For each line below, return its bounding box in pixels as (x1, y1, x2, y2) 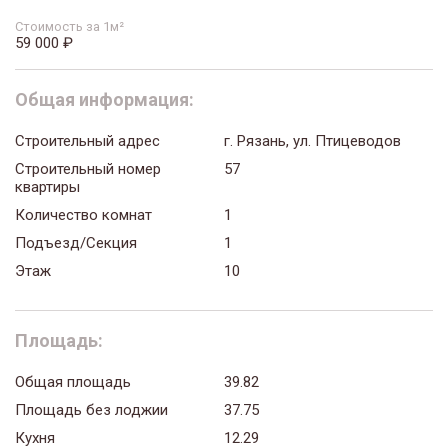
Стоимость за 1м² (15, 18, 124, 34)
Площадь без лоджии (15, 401, 168, 420)
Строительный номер (15, 160, 161, 179)
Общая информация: (15, 89, 194, 111)
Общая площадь (15, 373, 131, 392)
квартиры (15, 178, 80, 197)
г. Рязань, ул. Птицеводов (224, 132, 401, 151)
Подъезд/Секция (15, 234, 137, 253)
